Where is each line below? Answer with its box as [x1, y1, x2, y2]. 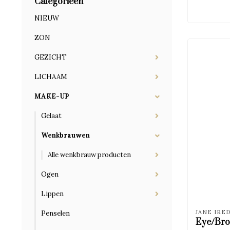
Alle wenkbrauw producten [48, 150, 131, 159]
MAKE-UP [34, 92, 69, 101]
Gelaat [41, 111, 62, 120]
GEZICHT [34, 53, 67, 62]
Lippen [41, 189, 64, 198]
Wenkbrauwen [41, 131, 90, 140]
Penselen [41, 209, 70, 218]
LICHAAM [34, 72, 67, 81]
